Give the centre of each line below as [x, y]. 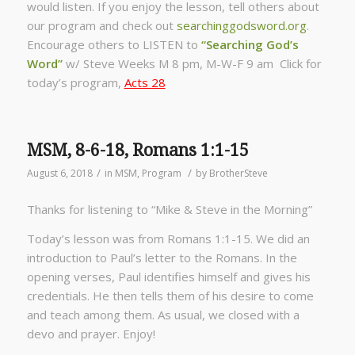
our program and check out [101, 25]
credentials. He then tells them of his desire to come [170, 295]
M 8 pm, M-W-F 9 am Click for [240, 63]
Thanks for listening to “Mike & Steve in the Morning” [169, 209]
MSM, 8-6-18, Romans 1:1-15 [137, 150]
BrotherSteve [238, 173]
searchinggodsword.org [241, 25]
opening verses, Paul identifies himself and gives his [168, 276]
